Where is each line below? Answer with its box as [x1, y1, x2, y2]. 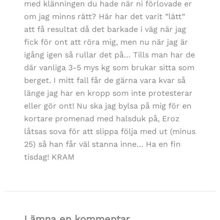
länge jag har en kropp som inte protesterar [24, 88, 192, 98]
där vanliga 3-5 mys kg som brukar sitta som [24, 62, 194, 72]
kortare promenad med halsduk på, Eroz [24, 113, 180, 123]
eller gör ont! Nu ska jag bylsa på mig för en [24, 101, 192, 110]
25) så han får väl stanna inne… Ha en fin [24, 139, 181, 149]
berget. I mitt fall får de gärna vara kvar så [24, 75, 186, 85]
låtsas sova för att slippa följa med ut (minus [24, 126, 195, 136]
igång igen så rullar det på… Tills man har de [24, 50, 195, 59]
